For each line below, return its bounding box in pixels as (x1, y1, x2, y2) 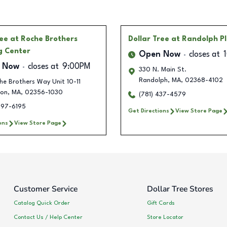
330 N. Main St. (139, 66, 186, 73)
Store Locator (146, 214, 183, 220)
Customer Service (14, 183, 78, 195)
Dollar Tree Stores (146, 183, 213, 195)
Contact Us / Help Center (14, 214, 83, 220)
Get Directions (128, 108, 169, 115)
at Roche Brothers (10, 35, 78, 43)
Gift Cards (146, 200, 175, 206)
